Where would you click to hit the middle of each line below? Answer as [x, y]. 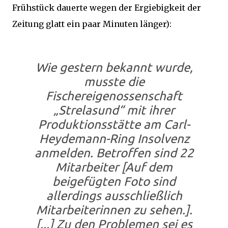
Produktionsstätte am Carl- [114, 124]
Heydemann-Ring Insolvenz [114, 139]
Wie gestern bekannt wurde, [114, 67]
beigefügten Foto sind [114, 181]
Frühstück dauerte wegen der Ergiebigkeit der [107, 8]
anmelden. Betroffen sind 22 [114, 153]
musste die [114, 82]
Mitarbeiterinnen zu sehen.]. [114, 210]
